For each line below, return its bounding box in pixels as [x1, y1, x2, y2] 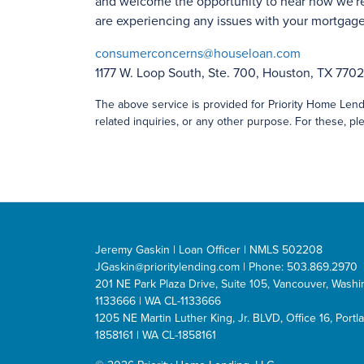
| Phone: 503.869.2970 [240, 260, 357, 274]
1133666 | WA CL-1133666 [95, 294, 221, 308]
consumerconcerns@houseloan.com [95, 45, 301, 62]
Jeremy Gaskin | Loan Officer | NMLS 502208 [95, 243, 323, 257]
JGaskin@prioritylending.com [95, 260, 240, 274]
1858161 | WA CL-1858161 [95, 328, 216, 342]
